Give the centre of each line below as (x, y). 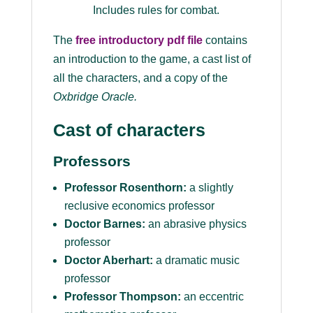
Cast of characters (129, 130)
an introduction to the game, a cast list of (152, 59)
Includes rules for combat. (156, 10)
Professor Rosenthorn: (125, 188)
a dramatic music (196, 261)
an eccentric (212, 297)
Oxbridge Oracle (93, 97)
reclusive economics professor (139, 206)
